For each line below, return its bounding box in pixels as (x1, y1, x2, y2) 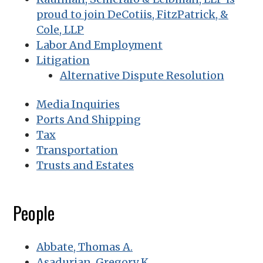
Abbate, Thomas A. (36, 240, 133, 254)
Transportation (36, 143, 118, 157)
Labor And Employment (36, 38, 163, 52)
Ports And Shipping (36, 112, 141, 126)
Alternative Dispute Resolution (59, 68, 224, 82)
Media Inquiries (36, 97, 120, 111)
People (13, 199, 55, 226)
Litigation (36, 53, 90, 67)
